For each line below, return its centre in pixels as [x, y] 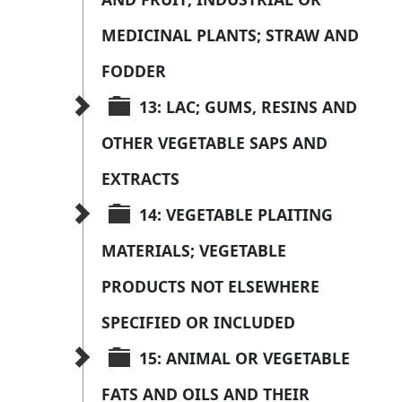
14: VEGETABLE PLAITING [238, 215]
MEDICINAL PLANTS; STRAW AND [232, 35]
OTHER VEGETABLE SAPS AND [217, 143]
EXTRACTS [140, 179]
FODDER [134, 71]
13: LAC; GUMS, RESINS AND [250, 107]
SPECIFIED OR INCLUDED [198, 323]
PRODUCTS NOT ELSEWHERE [213, 287]
